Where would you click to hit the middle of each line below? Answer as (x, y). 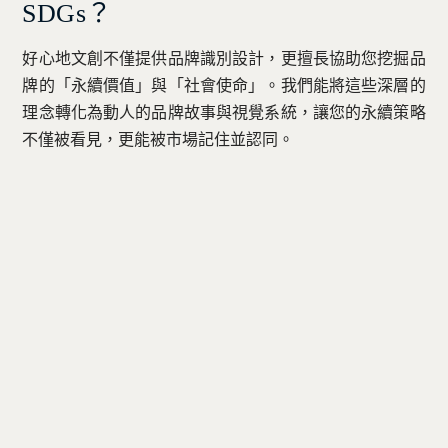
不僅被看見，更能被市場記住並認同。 (158, 139)
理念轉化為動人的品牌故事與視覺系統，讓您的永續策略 (224, 112)
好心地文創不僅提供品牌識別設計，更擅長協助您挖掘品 (224, 58)
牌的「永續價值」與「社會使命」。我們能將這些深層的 (224, 85)
